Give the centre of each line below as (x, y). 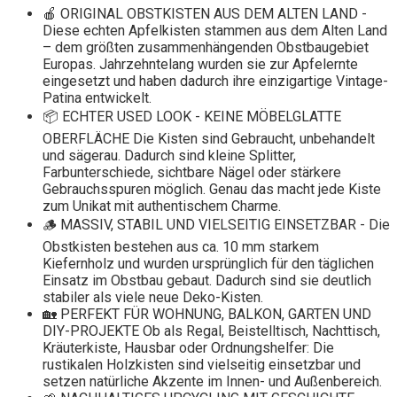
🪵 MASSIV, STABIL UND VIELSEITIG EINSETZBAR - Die (216, 225)
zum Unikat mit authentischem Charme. (162, 206)
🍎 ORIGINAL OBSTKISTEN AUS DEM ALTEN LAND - (205, 14)
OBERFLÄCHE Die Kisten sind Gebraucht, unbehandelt (209, 139)
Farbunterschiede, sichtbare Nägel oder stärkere (192, 173)
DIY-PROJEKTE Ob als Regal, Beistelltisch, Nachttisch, (211, 331)
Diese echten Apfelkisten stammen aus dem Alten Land (215, 31)
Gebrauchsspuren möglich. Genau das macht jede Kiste (212, 190)
